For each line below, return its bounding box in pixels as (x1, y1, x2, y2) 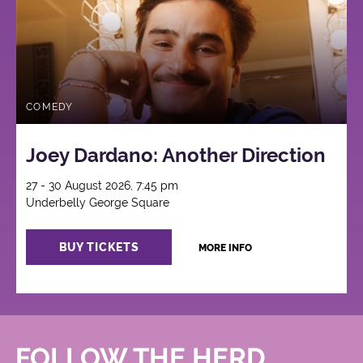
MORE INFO (198, 242, 252, 254)
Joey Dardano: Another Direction (26, 143, 327, 168)
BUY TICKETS (58, 241, 139, 254)
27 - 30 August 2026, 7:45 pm (26, 179, 179, 193)
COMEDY (26, 100, 74, 113)
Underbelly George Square (26, 196, 170, 210)
